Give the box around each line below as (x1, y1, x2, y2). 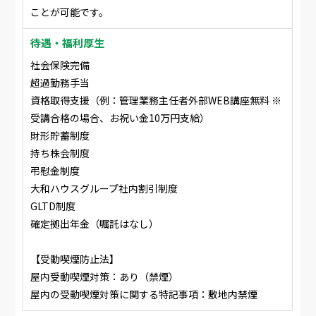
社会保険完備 (30, 58, 90, 72)
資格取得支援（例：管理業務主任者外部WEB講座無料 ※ (30, 93, 282, 107)
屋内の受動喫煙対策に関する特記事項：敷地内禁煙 (30, 287, 258, 301)
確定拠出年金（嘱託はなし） (30, 217, 159, 231)
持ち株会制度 (30, 146, 90, 160)
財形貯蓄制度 (30, 128, 90, 142)
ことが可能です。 (30, 5, 109, 19)
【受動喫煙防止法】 (30, 252, 120, 266)
